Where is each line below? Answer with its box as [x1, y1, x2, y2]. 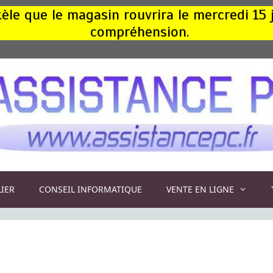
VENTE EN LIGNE [166, 183, 234, 195]
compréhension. [90, 23, 189, 41]
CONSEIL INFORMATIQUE [39, 183, 142, 195]
